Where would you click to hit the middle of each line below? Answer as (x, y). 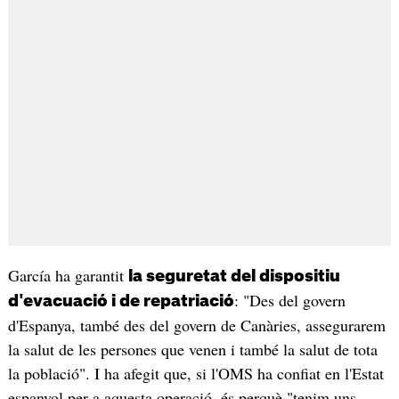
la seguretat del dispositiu (234, 277)
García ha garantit (68, 276)
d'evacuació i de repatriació (121, 301)
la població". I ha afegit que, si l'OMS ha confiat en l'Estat (195, 374)
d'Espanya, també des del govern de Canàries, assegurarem (196, 326)
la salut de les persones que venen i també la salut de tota (192, 350)
